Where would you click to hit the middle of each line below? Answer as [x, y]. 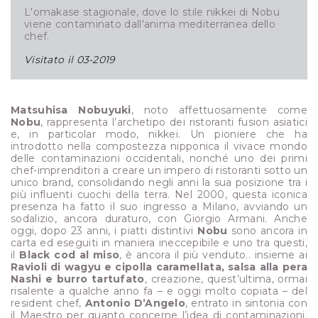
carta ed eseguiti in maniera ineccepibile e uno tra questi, [159, 242]
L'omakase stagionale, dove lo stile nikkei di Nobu [152, 12]
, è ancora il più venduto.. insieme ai [213, 254]
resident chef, [48, 303]
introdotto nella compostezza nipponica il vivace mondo [159, 146]
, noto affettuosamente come [219, 110]
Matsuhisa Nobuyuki [71, 110]
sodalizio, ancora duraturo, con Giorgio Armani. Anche [159, 218]
